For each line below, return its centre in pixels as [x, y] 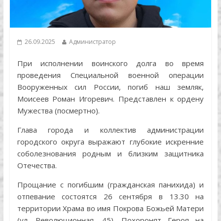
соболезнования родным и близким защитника [110, 154]
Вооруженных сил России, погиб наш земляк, [110, 87]
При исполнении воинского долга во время [110, 63]
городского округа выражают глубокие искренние [110, 142]
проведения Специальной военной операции [110, 75]
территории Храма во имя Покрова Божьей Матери [110, 208]
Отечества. [37, 166]
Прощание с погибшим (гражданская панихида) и [110, 185]
